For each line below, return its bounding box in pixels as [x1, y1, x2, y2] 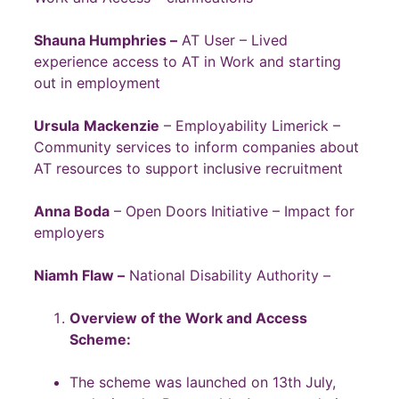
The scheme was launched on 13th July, [69, 372, 336, 391]
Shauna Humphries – [34, 30, 177, 49]
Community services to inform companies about [34, 137, 359, 156]
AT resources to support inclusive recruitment [34, 159, 343, 177]
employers [34, 223, 104, 241]
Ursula [34, 116, 79, 134]
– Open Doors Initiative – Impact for [110, 201, 354, 220]
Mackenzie [84, 116, 159, 134]
